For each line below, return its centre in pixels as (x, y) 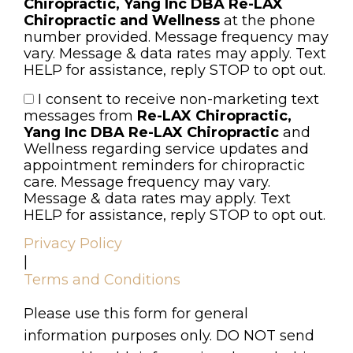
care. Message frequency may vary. (147, 182)
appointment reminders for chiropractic (164, 166)
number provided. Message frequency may (176, 37)
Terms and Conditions (102, 280)
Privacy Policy (73, 244)
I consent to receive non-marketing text (178, 100)
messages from (80, 116)
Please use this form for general (136, 314)
